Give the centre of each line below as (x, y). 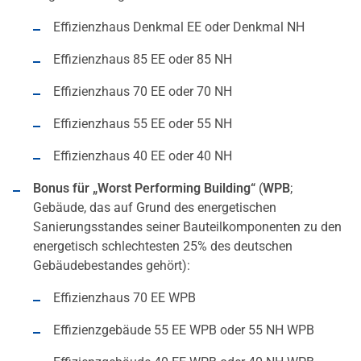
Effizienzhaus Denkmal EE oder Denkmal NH (179, 27)
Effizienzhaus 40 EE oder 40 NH (143, 156)
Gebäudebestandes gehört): (112, 266)
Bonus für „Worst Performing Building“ (144, 189)
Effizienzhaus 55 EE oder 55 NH (143, 124)
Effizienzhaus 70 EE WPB (124, 298)
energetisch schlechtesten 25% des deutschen (163, 247)
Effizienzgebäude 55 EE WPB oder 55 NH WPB (184, 330)
